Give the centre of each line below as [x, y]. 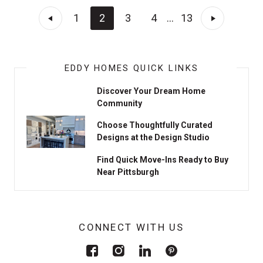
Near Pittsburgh [128, 172]
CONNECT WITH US [131, 227]
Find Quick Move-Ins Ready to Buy [163, 159]
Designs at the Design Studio [153, 138]
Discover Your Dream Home [151, 91]
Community [119, 103]
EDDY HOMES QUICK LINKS [131, 68]
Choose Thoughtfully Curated [155, 125]
